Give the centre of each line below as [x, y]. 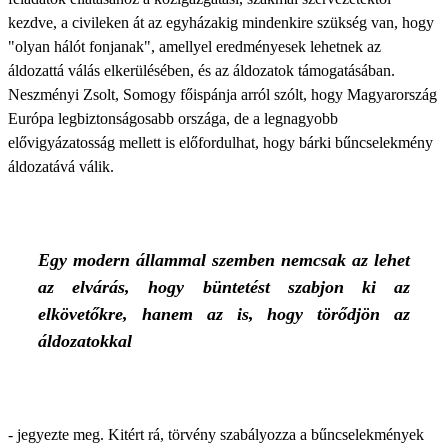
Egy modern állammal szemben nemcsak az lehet [224, 260]
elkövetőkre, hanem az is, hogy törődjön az [224, 314]
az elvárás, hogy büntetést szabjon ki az [224, 287]
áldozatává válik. [61, 166]
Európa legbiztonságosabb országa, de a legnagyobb [173, 118]
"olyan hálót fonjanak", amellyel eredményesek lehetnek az [194, 46]
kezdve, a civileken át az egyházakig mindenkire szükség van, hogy [221, 22]
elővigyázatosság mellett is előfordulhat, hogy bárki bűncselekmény [220, 142]
